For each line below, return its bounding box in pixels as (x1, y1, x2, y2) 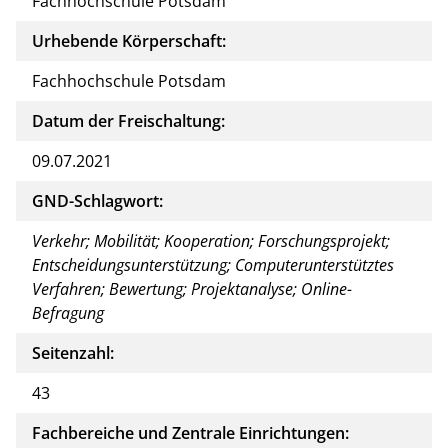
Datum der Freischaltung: (32, 109, 225, 132)
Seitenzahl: (32, 341, 114, 364)
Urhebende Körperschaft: (32, 29, 226, 52)
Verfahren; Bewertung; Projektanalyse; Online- (32, 277, 352, 300)
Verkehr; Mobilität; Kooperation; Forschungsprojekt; (32, 229, 390, 252)
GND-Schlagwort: (32, 189, 163, 212)
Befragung (32, 301, 104, 324)
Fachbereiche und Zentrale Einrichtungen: (32, 421, 349, 444)
